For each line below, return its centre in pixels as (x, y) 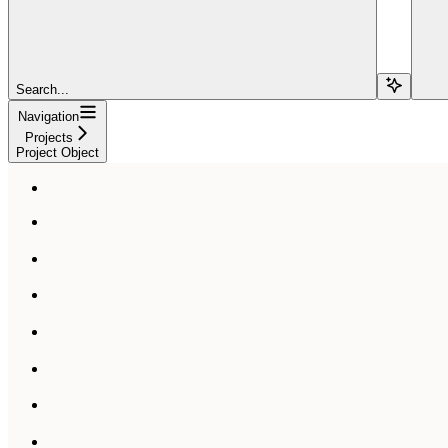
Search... (42, 89)
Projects (48, 137)
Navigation (48, 116)
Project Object (57, 152)
